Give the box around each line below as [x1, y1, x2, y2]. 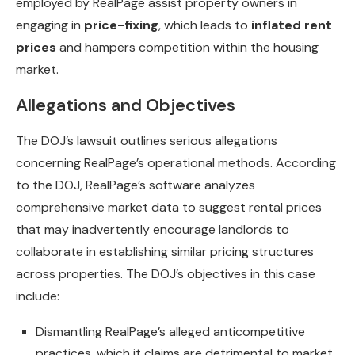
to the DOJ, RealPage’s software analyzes [16, 177, 255, 194]
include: [16, 288, 59, 305]
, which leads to [158, 17, 251, 34]
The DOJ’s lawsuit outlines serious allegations [16, 132, 277, 150]
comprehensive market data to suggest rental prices [16, 199, 322, 216]
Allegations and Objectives [16, 94, 235, 117]
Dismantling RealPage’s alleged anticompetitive [36, 323, 305, 341]
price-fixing [84, 17, 158, 34]
